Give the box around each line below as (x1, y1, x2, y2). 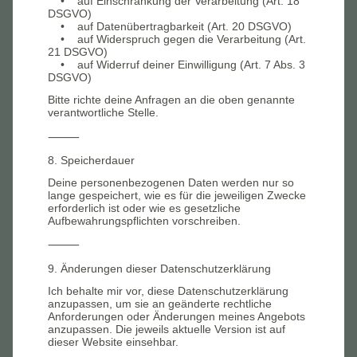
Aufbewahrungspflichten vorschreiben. (48, 214, 241, 227)
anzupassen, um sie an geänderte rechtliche (48, 296, 272, 310)
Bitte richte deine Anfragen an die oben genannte (48, 93, 295, 107)
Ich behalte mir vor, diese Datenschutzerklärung (48, 284, 288, 297)
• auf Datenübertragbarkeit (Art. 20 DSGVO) (48, 20, 292, 33)
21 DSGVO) (48, 45, 108, 58)
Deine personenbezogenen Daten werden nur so (48, 176, 294, 189)
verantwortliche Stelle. (48, 106, 159, 120)
